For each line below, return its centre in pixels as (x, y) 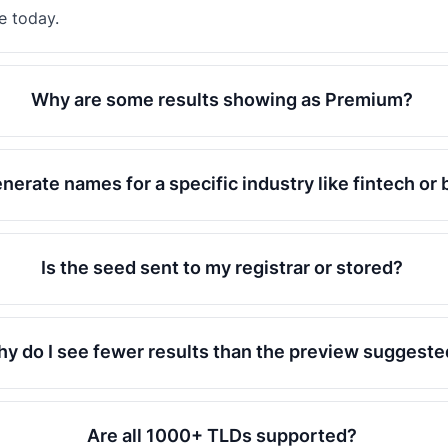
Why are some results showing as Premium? (222, 99)
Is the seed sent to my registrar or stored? (222, 267)
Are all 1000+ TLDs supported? (222, 435)
